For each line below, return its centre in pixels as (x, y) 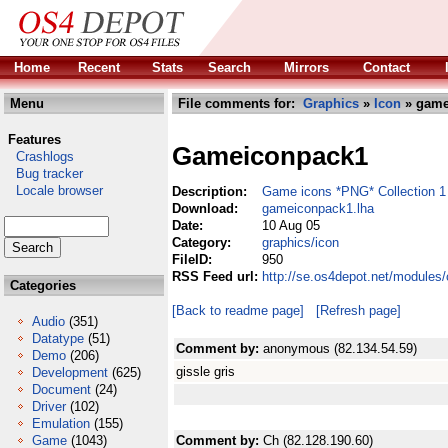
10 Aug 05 (291, 225)
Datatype (58, 338)
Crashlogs (39, 156)
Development (70, 372)
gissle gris (205, 371)
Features (34, 139)
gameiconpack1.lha (318, 208)
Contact (386, 67)
